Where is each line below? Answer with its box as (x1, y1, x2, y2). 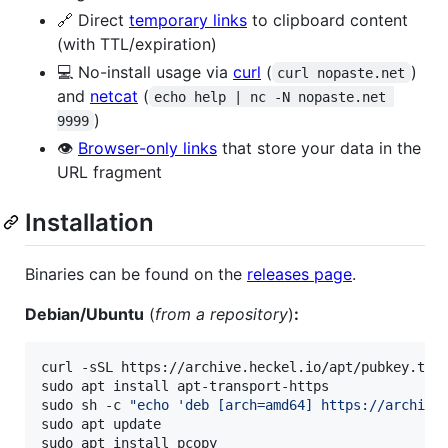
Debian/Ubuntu (25, 303, 144, 324)
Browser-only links (78, 137, 217, 158)
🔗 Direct (57, 9, 129, 30)
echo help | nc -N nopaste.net (154, 88, 395, 105)
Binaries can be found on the (25, 263, 247, 284)
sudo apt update (41, 415, 161, 432)
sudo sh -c (41, 396, 129, 413)
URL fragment (57, 161, 162, 182)
